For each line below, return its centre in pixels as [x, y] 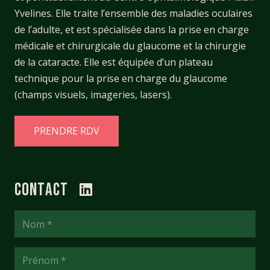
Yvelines [33, 14]
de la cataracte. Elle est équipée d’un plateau [114, 62]
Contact [42, 190]
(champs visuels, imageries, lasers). [93, 95]
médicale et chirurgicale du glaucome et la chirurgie [130, 46]
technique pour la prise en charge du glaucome [121, 79]
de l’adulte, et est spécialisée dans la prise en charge [132, 30]
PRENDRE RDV [67, 131]
